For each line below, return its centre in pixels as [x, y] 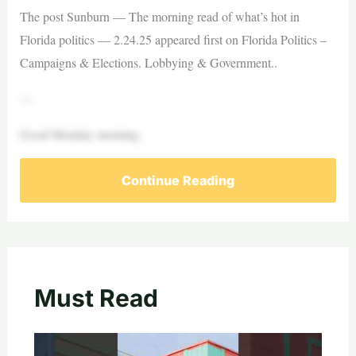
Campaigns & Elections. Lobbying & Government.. [148, 62]
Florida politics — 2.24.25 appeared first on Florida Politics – [173, 39]
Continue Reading [178, 180]
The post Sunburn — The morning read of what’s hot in [159, 16]
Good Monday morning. [81, 134]
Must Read [96, 298]
